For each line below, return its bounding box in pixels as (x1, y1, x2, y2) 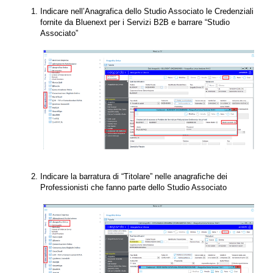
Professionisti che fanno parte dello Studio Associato (40, 182, 227, 192)
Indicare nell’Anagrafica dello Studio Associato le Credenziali (40, 6, 253, 16)
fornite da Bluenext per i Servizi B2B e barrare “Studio (40, 17, 230, 27)
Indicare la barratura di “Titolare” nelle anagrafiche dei (40, 171, 227, 181)
